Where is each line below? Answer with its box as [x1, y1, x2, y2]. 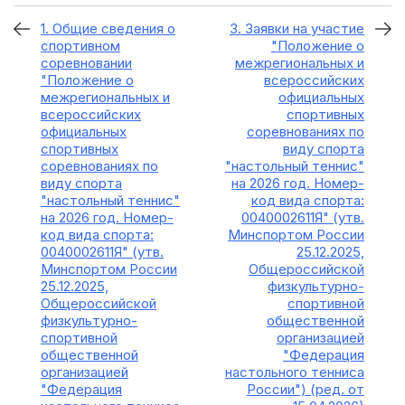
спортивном [41, 37, 120, 54]
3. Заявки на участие [230, 20, 364, 37]
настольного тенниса [225, 363, 364, 381]
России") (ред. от [247, 381, 364, 398]
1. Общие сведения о [41, 20, 175, 37]
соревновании [41, 54, 132, 71]
